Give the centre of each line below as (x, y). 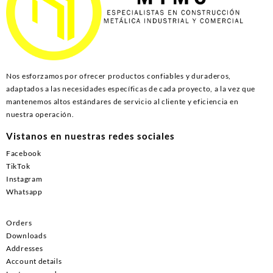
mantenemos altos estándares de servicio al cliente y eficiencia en (122, 101)
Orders (19, 223)
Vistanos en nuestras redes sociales (90, 136)
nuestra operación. (40, 114)
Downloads (27, 236)
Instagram (24, 179)
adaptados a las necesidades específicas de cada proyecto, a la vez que (131, 88)
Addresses (25, 249)
